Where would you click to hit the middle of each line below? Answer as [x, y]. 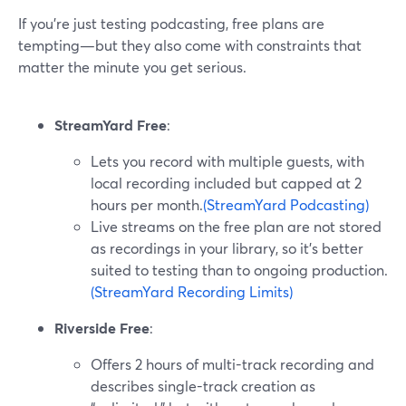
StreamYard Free [111, 125]
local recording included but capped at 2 [226, 183]
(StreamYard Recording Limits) [192, 291]
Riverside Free [102, 328]
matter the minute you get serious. [132, 67]
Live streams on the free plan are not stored [236, 226]
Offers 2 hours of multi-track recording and [232, 364]
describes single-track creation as [203, 386]
